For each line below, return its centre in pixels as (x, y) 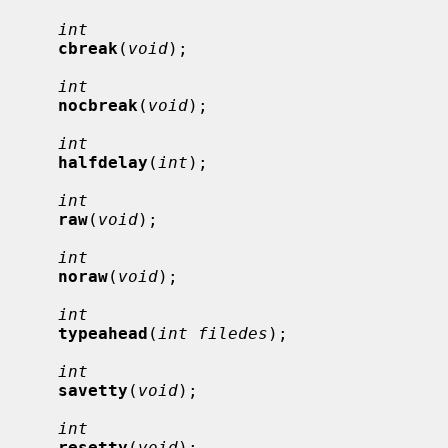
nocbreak (98, 105)
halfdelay (103, 162)
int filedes (213, 333)
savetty (93, 390)
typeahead (103, 333)
